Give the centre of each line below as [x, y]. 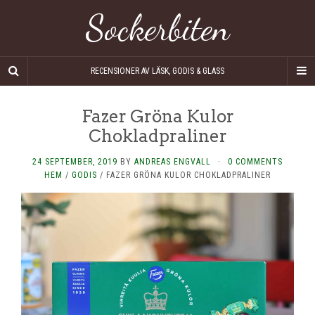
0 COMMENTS [255, 162]
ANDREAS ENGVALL [173, 162]
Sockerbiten [157, 28]
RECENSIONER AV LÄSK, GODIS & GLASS [157, 71]
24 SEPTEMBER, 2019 [75, 162]
